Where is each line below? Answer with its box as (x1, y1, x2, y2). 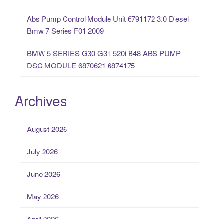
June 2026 (27, 168, 60, 179)
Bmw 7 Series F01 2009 (27, 25, 104, 36)
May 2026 (27, 191, 59, 201)
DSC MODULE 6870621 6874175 (27, 60, 135, 71)
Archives (15, 90, 67, 110)
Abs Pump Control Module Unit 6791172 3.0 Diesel (27, 13, 189, 24)
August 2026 (27, 123, 67, 134)
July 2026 (27, 146, 58, 156)
